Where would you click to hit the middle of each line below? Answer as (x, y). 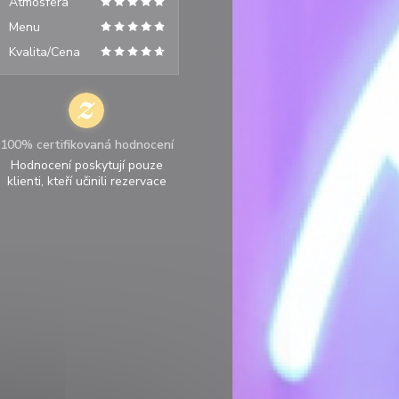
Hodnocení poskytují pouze (86, 165)
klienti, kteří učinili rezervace (86, 181)
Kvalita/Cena (44, 52)
